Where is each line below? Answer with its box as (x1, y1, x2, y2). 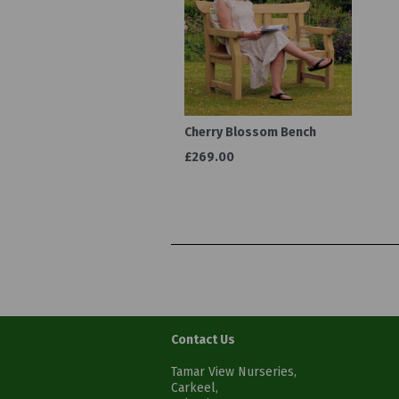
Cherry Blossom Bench (184, 124, 316, 140)
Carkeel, (171, 379, 218, 395)
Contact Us (171, 331, 235, 347)
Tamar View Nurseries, (171, 363, 297, 379)
